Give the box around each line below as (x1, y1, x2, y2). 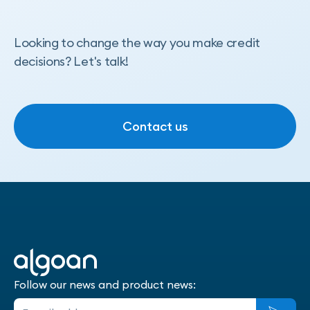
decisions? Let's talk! (14, 53, 129, 69)
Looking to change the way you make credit (14, 35, 260, 51)
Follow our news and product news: (14, 277, 196, 291)
